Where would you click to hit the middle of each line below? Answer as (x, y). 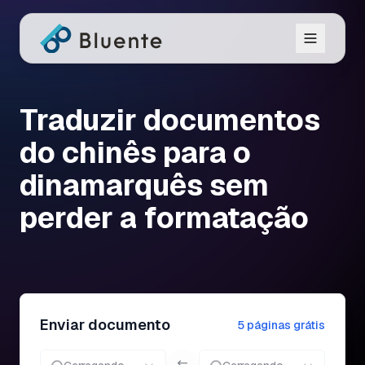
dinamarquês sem (144, 185)
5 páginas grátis (281, 325)
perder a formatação (164, 218)
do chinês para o (135, 153)
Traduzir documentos (170, 120)
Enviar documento (105, 325)
